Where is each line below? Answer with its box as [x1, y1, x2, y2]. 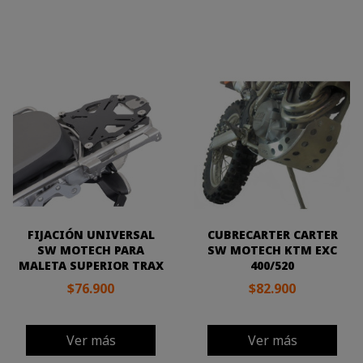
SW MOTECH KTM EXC [207, 242, 337, 258]
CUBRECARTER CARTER [207, 227, 338, 242]
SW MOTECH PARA [37, 242, 144, 258]
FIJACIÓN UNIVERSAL [27, 227, 155, 242]
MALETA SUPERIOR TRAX [18, 258, 164, 273]
